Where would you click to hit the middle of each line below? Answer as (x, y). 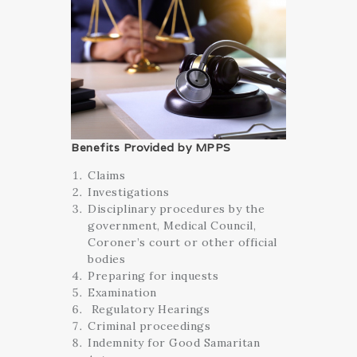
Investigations (128, 192)
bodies (106, 259)
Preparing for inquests (153, 275)
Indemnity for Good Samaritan (174, 342)
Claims (106, 175)
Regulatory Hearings (149, 309)
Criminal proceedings (149, 326)
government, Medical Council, (172, 225)
